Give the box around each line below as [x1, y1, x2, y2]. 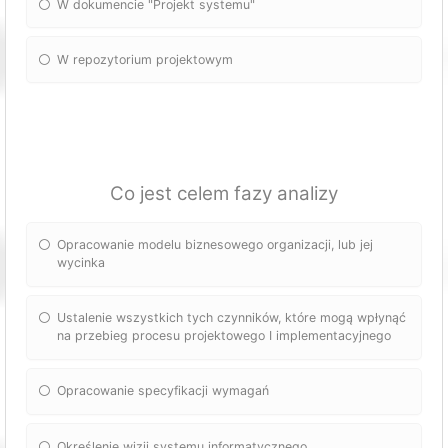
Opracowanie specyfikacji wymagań [57, 383, 270, 399]
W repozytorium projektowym [57, 51, 234, 67]
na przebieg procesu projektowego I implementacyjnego [57, 328, 392, 344]
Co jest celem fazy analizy [110, 182, 338, 206]
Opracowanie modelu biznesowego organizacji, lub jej [57, 237, 374, 253]
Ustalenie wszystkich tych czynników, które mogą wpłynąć [57, 310, 407, 326]
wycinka [57, 255, 106, 271]
